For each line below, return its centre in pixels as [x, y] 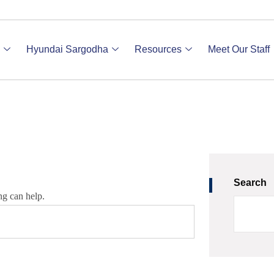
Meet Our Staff [239, 50]
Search [250, 183]
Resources [158, 50]
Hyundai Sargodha [67, 50]
